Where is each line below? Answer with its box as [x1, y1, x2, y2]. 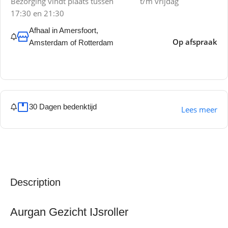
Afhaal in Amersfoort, [29, 26, 98, 35]
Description [10, 177, 61, 188]
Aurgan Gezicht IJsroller [10, 206, 128, 219]
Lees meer [181, 104, 217, 115]
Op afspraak [172, 37, 217, 47]
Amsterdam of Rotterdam [29, 38, 113, 47]
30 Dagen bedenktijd [29, 102, 97, 111]
